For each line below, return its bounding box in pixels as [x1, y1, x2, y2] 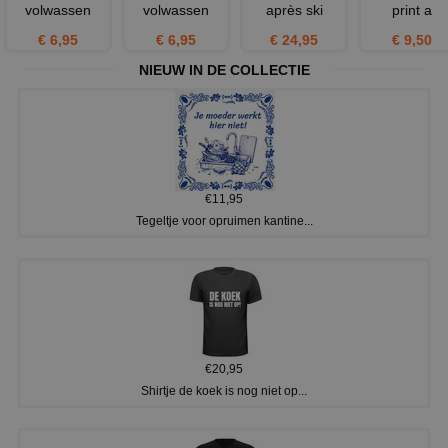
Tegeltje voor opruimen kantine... [135, 214, 313, 229]
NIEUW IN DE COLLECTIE [138, 62, 310, 79]
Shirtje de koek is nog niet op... [141, 384, 307, 399]
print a [392, 2, 432, 19]
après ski [265, 2, 323, 19]
